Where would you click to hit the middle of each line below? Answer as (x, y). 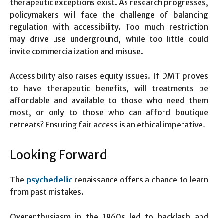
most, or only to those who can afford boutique (109, 112)
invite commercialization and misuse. (76, 51)
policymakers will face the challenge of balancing (109, 14)
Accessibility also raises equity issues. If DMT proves (109, 76)
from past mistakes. (47, 191)
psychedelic (49, 179)
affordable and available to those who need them (109, 100)
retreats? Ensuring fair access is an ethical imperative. (108, 124)
